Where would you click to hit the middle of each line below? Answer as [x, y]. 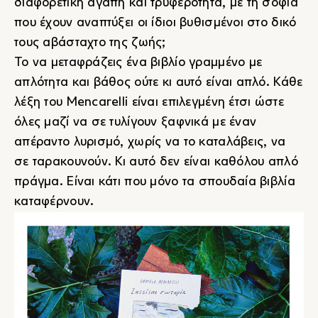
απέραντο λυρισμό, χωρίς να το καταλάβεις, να [150, 143]
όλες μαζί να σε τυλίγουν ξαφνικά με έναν [136, 123]
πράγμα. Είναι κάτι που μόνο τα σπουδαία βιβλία [155, 182]
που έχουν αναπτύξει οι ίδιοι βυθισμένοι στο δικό [155, 23]
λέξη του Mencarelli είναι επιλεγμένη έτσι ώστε [149, 103]
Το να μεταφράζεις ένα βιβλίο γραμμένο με [138, 63]
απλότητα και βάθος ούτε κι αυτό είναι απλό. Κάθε [159, 83]
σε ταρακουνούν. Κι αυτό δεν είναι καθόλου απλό [156, 163]
